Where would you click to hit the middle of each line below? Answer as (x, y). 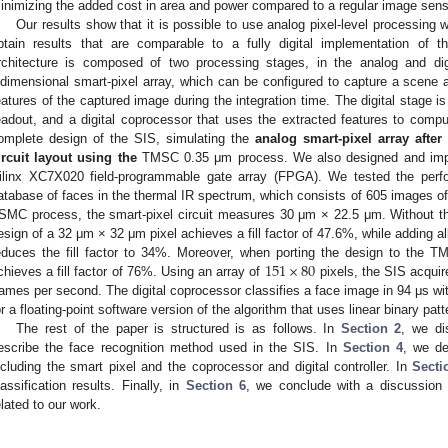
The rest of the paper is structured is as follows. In (178, 328)
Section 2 (371, 328)
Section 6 (215, 385)
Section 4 (372, 347)
